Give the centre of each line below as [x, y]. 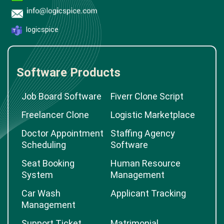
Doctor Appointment [62, 133]
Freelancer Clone [55, 115]
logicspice [42, 29]
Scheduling [44, 145]
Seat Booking [48, 163]
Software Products [68, 72]
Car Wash [41, 193]
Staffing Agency [143, 133]
